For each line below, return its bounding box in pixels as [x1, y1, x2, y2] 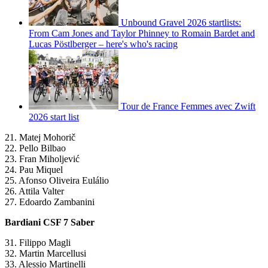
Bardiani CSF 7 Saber [5, 217, 95, 228]
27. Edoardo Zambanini [5, 197, 95, 208]
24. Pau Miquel [5, 165, 63, 175]
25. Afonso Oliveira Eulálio [5, 175, 109, 186]
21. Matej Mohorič [5, 132, 75, 143]
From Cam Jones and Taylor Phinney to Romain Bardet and [29, 28, 255, 39]
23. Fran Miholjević [5, 154, 80, 165]
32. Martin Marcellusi [5, 248, 86, 259]
